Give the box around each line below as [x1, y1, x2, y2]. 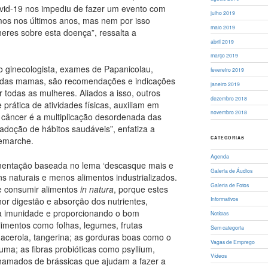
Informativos [211, 195, 239, 203]
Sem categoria [211, 223, 245, 231]
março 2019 [211, 51, 239, 59]
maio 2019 [211, 23, 236, 31]
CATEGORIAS [211, 135, 245, 141]
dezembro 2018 [211, 94, 248, 102]
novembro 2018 [211, 108, 248, 116]
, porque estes [114, 182, 168, 195]
